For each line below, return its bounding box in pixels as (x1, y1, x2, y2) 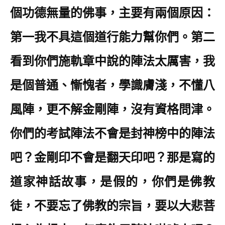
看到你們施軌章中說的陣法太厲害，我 (10, 55, 215, 68)
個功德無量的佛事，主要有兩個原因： (10, 7, 215, 20)
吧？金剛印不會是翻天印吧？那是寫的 (10, 151, 215, 164)
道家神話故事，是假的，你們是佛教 (10, 175, 215, 188)
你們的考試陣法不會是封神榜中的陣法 (10, 127, 215, 140)
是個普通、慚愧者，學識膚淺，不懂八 (10, 79, 215, 92)
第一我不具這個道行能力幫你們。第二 (10, 31, 215, 44)
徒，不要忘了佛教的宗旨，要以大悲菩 (10, 199, 215, 212)
